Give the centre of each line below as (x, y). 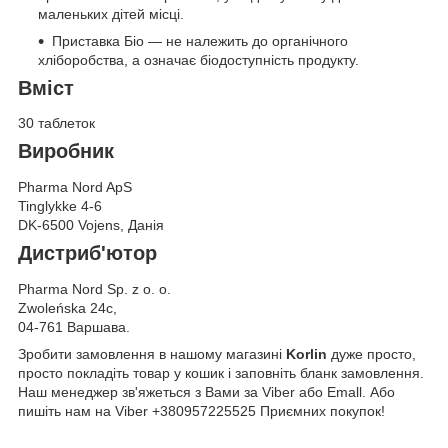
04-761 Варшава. (74, 326)
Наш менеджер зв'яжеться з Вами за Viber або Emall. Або (206, 391)
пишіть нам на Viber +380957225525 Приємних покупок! (201, 410)
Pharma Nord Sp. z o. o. (94, 288)
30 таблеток (56, 123)
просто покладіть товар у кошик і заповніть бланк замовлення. (221, 372)
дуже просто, (371, 353)
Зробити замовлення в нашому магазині (152, 353)
